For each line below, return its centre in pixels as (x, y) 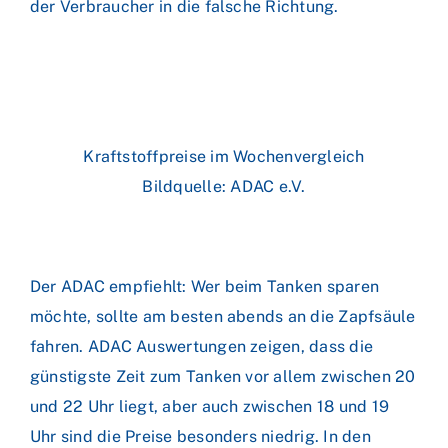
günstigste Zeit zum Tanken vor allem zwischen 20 (223, 376)
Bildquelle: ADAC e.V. (224, 186)
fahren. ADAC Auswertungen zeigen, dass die (202, 346)
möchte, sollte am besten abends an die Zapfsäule (223, 316)
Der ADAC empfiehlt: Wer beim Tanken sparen (205, 286)
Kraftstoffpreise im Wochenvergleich (224, 156)
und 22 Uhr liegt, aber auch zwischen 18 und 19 (210, 406)
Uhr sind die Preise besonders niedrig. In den (200, 436)
